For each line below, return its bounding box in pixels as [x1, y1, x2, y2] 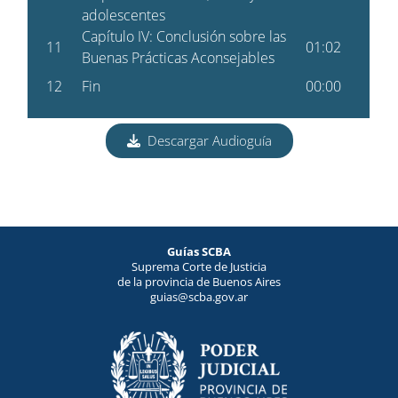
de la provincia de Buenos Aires [117, 274, 281, 291]
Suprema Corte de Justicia [131, 259, 267, 275]
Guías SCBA [167, 243, 231, 260]
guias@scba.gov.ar [150, 289, 248, 306]
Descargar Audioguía [139, 131, 272, 150]
